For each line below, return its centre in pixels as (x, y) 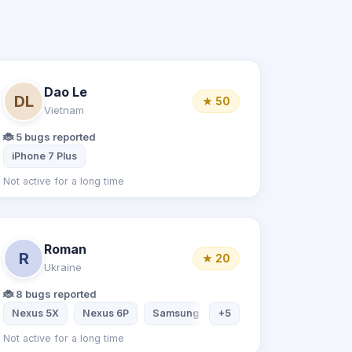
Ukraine (63, 267)
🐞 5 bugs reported (50, 137)
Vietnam (64, 110)
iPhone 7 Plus (45, 156)
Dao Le (66, 92)
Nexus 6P (106, 313)
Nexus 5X (36, 313)
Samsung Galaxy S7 (202, 313)
